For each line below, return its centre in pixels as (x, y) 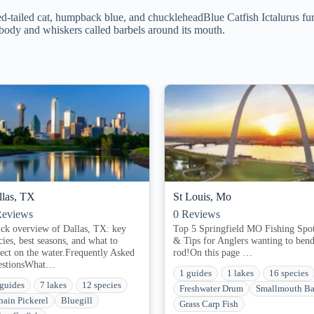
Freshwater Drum (211, 288)
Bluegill (77, 300)
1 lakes (240, 273)
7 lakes (53, 285)
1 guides (196, 273)
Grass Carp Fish (209, 304)
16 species (289, 273)
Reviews (199, 214)
